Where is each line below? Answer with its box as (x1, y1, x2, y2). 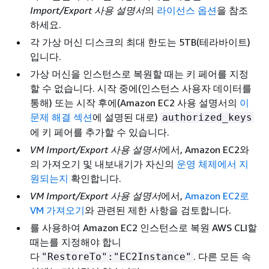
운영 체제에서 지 (177, 157, 249, 170)
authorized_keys (162, 111, 252, 123)
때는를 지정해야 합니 (30, 235, 121, 248)
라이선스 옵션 (157, 4, 217, 16)
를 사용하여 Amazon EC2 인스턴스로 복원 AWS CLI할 (30, 221, 257, 234)
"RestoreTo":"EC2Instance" (41, 250, 192, 262)
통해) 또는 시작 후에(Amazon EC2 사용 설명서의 (30, 96, 240, 109)
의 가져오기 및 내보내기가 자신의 (30, 157, 177, 170)
